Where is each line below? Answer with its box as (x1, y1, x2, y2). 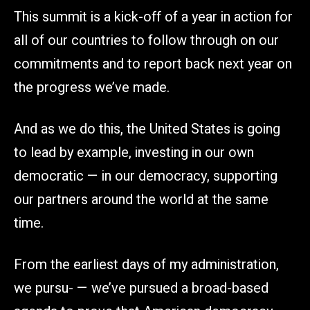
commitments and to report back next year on (14, 53, 292, 74)
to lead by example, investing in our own (14, 142, 254, 163)
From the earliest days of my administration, (14, 254, 279, 275)
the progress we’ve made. (14, 77, 170, 98)
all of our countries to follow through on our (14, 30, 279, 51)
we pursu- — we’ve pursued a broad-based (14, 277, 268, 298)
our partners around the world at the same (14, 189, 268, 210)
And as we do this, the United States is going (14, 118, 280, 139)
